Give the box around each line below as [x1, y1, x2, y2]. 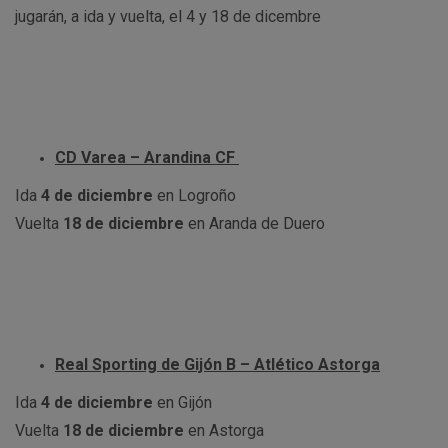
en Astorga [184, 421, 264, 440]
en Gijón [153, 393, 212, 412]
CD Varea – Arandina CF [55, 148, 239, 167]
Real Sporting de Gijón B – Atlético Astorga [55, 355, 380, 374]
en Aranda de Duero [184, 214, 325, 233]
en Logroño [153, 186, 236, 205]
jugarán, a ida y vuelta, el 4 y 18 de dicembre [15, 7, 325, 26]
